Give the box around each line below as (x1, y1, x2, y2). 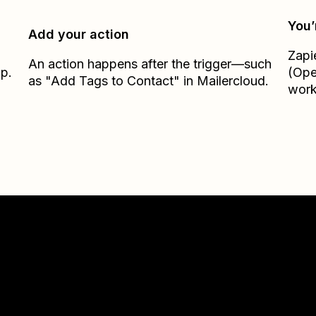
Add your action (28, 27, 130, 42)
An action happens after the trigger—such (28, 56, 272, 71)
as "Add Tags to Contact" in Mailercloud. (28, 73, 269, 88)
